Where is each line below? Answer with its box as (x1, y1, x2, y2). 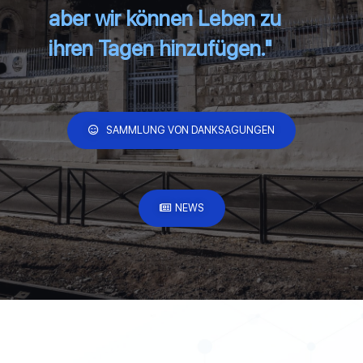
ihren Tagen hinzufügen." (49, 34, 272, 62)
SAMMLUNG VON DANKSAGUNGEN (106, 123, 275, 136)
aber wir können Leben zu (49, 4, 281, 32)
